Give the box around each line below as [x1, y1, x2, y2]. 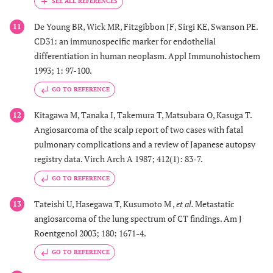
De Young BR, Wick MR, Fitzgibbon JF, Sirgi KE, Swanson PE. [34, 21, 258, 33]
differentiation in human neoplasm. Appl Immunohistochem [34, 50, 260, 62]
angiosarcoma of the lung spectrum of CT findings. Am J [34, 212, 242, 224]
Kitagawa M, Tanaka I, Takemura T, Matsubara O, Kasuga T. [34, 109, 252, 121]
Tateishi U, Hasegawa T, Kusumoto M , [34, 197, 176, 210]
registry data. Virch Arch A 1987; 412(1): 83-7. [34, 153, 203, 165]
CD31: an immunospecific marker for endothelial [34, 35, 216, 48]
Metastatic [195, 197, 235, 210]
